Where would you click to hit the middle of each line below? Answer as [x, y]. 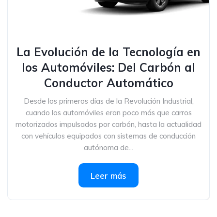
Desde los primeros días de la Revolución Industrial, [108, 101]
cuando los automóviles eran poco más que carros [108, 113]
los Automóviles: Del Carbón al [108, 67]
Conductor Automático [108, 83]
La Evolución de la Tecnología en [108, 52]
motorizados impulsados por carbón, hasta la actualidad [108, 124]
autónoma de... [108, 147]
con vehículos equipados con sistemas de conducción [108, 136]
